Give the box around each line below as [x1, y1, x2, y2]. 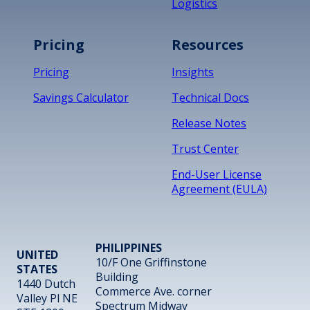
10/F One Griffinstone [95, 254, 207, 270]
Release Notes [172, 115, 246, 131]
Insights [172, 64, 214, 80]
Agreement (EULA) [172, 181, 267, 197]
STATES [17, 262, 57, 277]
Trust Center [172, 140, 239, 156]
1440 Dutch [17, 276, 75, 292]
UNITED [17, 247, 58, 263]
